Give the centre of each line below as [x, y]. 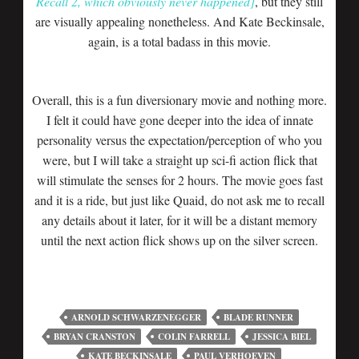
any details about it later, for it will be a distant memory [179, 220]
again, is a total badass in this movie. [179, 41]
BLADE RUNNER [258, 317]
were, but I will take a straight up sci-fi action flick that [179, 160]
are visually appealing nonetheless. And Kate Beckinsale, [179, 21]
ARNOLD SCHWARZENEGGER [136, 317]
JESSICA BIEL [281, 337]
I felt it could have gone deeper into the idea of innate [179, 120]
